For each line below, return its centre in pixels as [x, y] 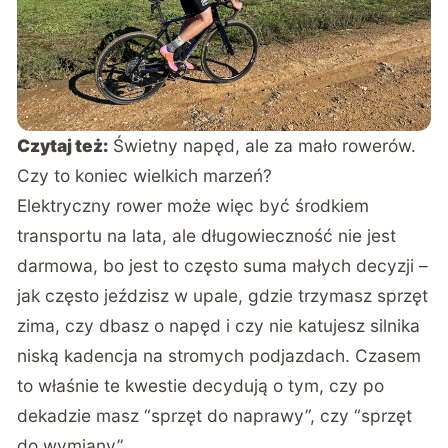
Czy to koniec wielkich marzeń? [145, 176]
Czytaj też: [63, 146]
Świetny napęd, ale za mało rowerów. [265, 146]
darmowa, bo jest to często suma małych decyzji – [223, 266]
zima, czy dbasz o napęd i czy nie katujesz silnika [219, 326]
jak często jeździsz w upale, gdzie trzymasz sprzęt [223, 296]
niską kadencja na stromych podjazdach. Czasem [219, 356]
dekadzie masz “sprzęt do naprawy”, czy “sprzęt [215, 416]
